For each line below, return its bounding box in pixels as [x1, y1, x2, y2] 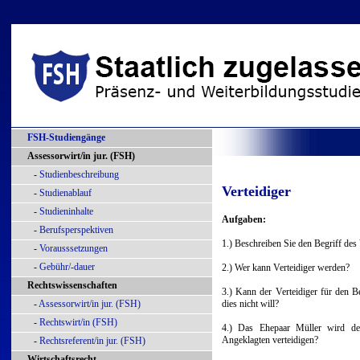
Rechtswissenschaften [27, 280, 117, 291]
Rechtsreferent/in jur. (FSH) [39, 335, 145, 346]
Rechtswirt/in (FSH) [39, 317, 117, 328]
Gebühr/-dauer [39, 261, 95, 272]
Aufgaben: [222, 214, 266, 225]
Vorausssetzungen [39, 243, 108, 254]
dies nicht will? [222, 298, 279, 309]
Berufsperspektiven [39, 224, 113, 235]
